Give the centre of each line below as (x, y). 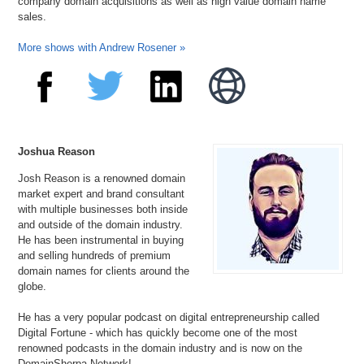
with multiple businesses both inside (103, 209)
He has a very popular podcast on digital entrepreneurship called (169, 317)
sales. (32, 16)
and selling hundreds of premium (95, 255)
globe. (32, 286)
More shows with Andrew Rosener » (102, 47)
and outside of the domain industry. (101, 224)
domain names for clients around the (104, 271)
